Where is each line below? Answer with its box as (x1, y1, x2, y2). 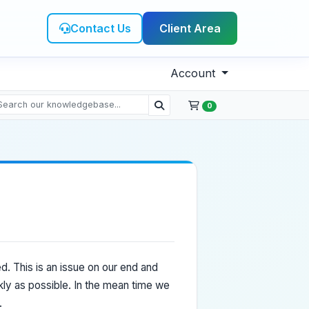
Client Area (159, 21, 221, 35)
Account (170, 66, 219, 80)
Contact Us (70, 21, 131, 35)
